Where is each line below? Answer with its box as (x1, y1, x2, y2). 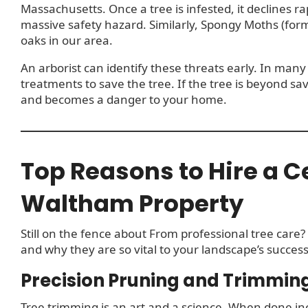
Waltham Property (21, 186, 243, 220)
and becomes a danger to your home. (21, 91, 227, 107)
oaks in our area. (21, 32, 113, 48)
